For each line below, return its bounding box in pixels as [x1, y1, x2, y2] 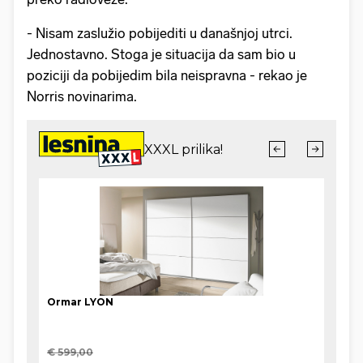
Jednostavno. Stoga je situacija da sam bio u [27, 45, 296, 62]
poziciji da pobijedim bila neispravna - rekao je [27, 66, 307, 83]
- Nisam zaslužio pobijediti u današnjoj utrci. [27, 24, 293, 41]
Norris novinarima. [27, 88, 137, 105]
